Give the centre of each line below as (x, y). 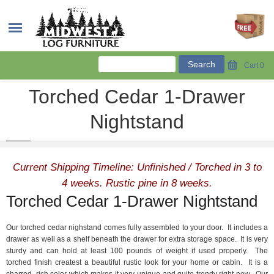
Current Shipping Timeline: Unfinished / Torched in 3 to (137, 167)
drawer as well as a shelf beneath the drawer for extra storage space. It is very (137, 239)
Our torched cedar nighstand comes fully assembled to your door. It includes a (137, 228)
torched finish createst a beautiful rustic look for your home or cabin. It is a (137, 262)
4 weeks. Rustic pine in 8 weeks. (137, 183)
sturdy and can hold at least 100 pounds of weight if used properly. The (137, 251)
